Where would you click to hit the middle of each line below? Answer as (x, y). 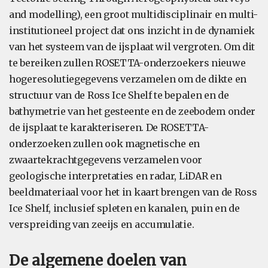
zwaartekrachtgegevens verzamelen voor (106, 160)
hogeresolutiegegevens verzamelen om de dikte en (128, 79)
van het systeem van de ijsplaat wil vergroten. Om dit (132, 47)
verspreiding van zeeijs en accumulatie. (102, 224)
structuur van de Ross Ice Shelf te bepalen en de (119, 95)
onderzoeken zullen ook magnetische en (104, 144)
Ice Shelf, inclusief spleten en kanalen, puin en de (124, 208)
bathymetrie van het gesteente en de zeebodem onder (133, 111)
